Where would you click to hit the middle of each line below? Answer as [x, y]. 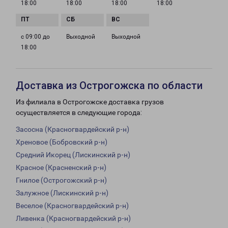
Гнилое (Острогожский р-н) [61, 180]
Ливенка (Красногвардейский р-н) [73, 219]
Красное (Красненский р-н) [61, 168]
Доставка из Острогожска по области [109, 86]
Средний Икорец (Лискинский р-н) [73, 155]
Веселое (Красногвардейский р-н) [72, 206]
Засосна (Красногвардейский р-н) [73, 130]
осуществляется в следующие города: [79, 113]
